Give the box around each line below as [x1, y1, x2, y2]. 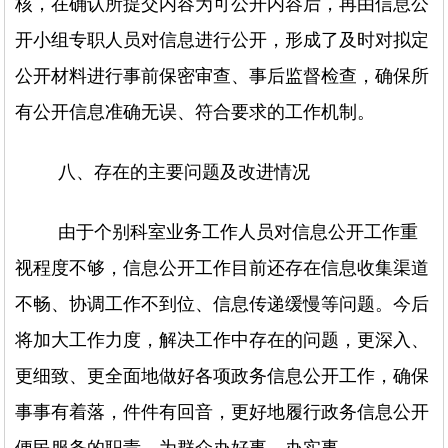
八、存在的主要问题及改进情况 [58, 162, 311, 182]
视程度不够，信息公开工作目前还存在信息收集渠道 [15, 258, 430, 278]
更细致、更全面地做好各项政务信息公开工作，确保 [15, 366, 430, 386]
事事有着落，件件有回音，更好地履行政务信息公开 [15, 402, 430, 422]
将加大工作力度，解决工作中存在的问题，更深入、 [15, 330, 430, 350]
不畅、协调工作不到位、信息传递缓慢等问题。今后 [15, 294, 430, 314]
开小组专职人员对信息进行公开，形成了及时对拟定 [15, 30, 430, 50]
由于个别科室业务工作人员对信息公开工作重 [58, 222, 419, 242]
